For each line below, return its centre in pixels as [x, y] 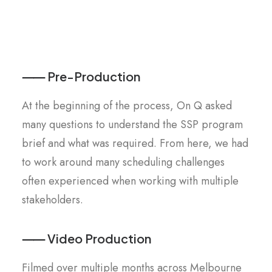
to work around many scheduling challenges [123, 162]
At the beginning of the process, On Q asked [127, 106]
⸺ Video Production [87, 238]
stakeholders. [53, 200]
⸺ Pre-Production [81, 76]
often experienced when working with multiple [130, 181]
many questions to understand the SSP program [132, 124]
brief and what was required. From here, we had [135, 143]
